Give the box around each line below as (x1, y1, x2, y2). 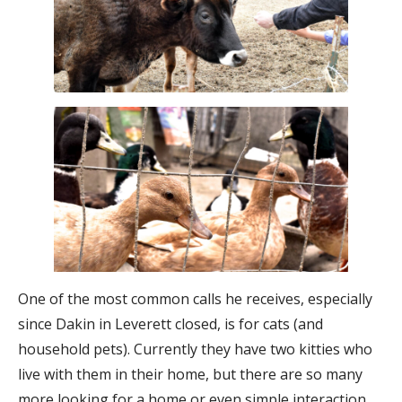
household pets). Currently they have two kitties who (18, 339, 372, 360)
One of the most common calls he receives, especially (18, 289, 372, 310)
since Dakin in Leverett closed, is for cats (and (18, 314, 323, 335)
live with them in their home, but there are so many (18, 364, 363, 385)
